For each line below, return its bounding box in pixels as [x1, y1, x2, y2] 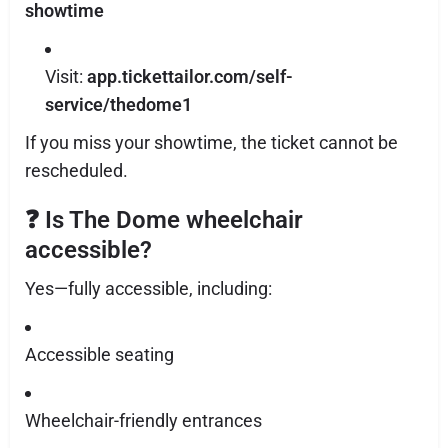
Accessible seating [25, 344, 174, 365]
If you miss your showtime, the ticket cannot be [25, 132, 398, 153]
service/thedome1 [45, 94, 192, 115]
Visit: [45, 66, 87, 87]
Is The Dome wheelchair [45, 206, 303, 234]
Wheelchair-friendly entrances [25, 410, 262, 431]
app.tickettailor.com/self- [87, 66, 293, 87]
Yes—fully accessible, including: [25, 278, 272, 299]
